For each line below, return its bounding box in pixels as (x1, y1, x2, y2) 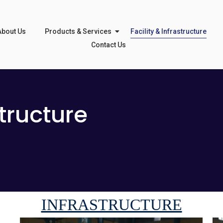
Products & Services (45, 27, 112, 35)
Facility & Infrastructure (130, 27, 207, 35)
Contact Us (91, 41, 126, 49)
